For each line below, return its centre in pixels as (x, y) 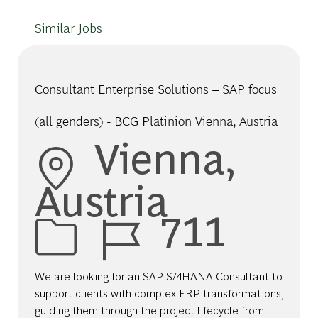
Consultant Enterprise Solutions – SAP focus (155, 89)
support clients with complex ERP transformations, (159, 293)
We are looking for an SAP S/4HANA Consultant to (158, 276)
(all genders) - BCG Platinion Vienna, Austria (156, 121)
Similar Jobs (68, 28)
